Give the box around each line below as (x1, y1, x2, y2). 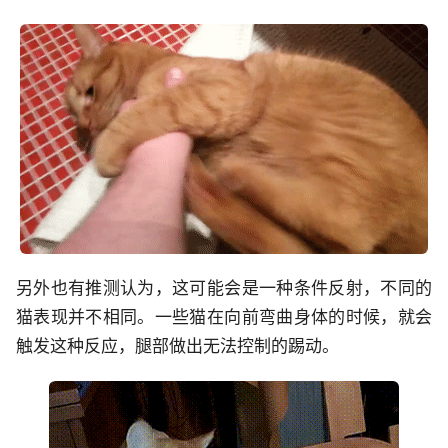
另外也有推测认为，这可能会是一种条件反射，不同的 (16, 277, 432, 298)
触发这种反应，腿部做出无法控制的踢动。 (16, 335, 339, 356)
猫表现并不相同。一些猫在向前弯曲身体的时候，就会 (16, 306, 432, 327)
